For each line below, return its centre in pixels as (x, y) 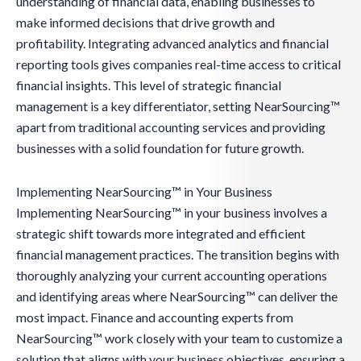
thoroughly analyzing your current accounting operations (172, 276)
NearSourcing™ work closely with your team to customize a (179, 338)
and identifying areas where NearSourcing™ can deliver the (177, 297)
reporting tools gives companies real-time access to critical (178, 64)
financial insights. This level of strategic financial (149, 85)
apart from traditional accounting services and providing (171, 127)
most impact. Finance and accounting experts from (155, 317)
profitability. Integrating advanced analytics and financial (172, 44)
